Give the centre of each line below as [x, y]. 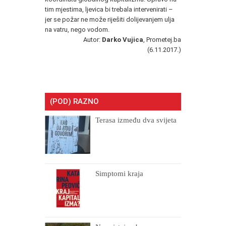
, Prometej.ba [162, 39]
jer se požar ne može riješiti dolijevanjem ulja [110, 19]
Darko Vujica [123, 39]
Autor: [93, 39]
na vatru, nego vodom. [77, 29]
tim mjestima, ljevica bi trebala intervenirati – [109, 9]
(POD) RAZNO [74, 101]
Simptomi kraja [119, 173]
